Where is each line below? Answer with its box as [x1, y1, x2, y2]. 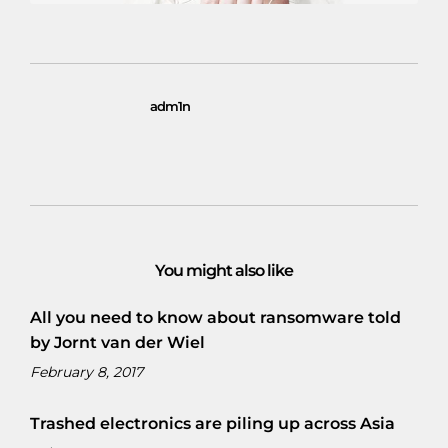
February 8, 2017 [30, 362, 143, 381]
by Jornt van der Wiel [30, 332, 205, 352]
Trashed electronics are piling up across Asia [30, 414, 395, 434]
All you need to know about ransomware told [30, 307, 401, 327]
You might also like [155, 260, 293, 280]
